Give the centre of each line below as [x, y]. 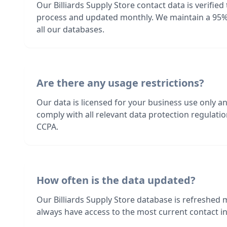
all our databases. [70, 29]
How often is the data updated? [116, 180]
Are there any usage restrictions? [120, 83]
